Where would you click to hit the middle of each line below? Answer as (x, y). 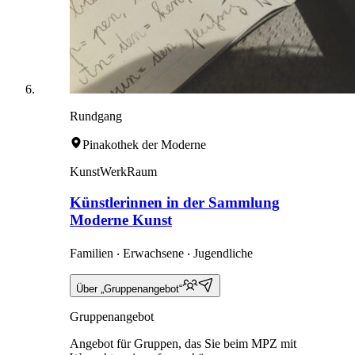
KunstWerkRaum (113, 172)
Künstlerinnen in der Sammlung (175, 203)
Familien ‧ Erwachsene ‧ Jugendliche (161, 253)
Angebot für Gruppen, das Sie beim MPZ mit (183, 343)
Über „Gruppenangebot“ (129, 288)
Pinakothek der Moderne (144, 145)
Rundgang (96, 116)
